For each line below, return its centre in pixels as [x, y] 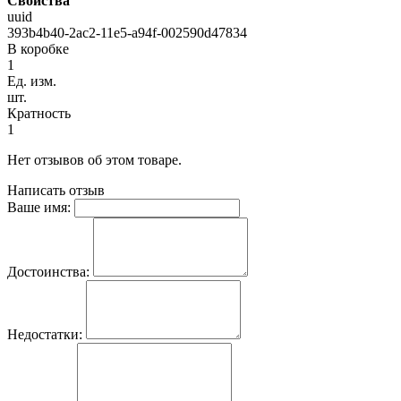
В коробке [38, 48]
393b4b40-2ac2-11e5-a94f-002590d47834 [127, 32]
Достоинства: [48, 271]
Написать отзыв [56, 190]
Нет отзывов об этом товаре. [94, 159]
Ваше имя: [39, 207]
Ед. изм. [32, 81]
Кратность [39, 113]
